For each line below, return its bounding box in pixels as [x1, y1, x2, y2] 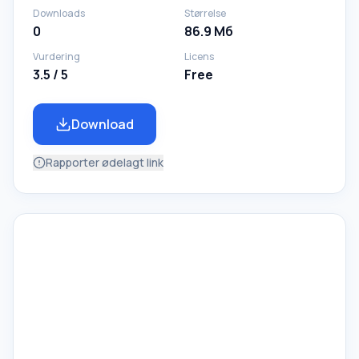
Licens [184, 50, 214, 63]
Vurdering [33, 50, 80, 63]
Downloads [33, 6, 85, 20]
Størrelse [184, 6, 226, 20]
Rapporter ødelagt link [46, 155, 163, 170]
